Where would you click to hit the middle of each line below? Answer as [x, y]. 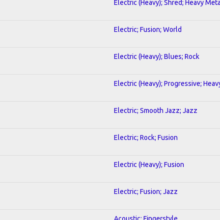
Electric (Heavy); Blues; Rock [157, 56]
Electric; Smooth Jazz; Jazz [156, 110]
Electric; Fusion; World [148, 29]
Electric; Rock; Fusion [146, 137]
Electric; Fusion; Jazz [146, 191]
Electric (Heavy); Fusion [149, 164]
